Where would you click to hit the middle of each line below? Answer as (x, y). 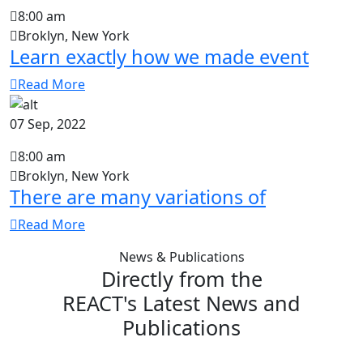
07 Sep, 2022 (48, 124)
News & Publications (181, 257)
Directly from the (181, 279)
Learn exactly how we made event (159, 56)
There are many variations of (138, 197)
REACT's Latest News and (181, 303)
